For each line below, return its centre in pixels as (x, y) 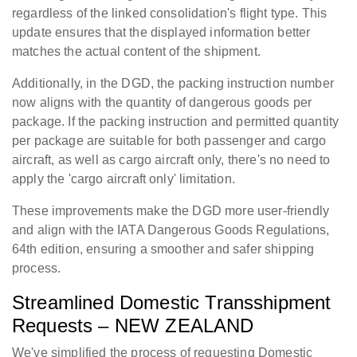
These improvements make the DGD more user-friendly (171, 211)
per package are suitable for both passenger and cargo (169, 141)
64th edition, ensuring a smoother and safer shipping (163, 249)
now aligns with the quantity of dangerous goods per (162, 103)
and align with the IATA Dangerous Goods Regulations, (171, 230)
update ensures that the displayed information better (161, 33)
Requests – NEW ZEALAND (133, 326)
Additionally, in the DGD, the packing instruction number (173, 84)
